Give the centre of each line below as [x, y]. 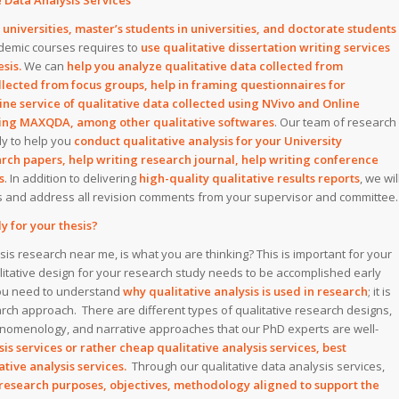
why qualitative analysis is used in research [245, 292]
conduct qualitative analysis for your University [208, 141]
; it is [379, 292]
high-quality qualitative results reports [249, 179]
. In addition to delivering [72, 179]
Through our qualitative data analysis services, [258, 366]
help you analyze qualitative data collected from [205, 66]
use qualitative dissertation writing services [265, 48]
